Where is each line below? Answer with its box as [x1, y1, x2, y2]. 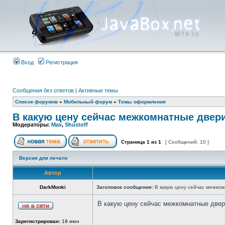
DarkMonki [40, 184, 66, 190]
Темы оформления [118, 99, 166, 104]
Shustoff [65, 122, 88, 128]
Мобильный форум [64, 99, 112, 104]
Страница [120, 139, 147, 145]
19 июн [60, 218, 79, 224]
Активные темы [78, 87, 118, 93]
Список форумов [15, 99, 58, 104]
